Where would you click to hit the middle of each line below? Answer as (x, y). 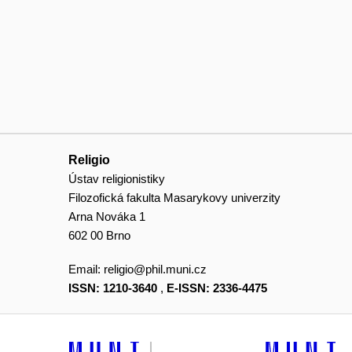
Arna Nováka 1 (107, 216)
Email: (86, 269)
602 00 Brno (99, 235)
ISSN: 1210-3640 (113, 288)
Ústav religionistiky (117, 178)
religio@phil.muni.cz (155, 269)
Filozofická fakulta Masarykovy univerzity (174, 197)
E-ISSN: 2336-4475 (217, 288)
